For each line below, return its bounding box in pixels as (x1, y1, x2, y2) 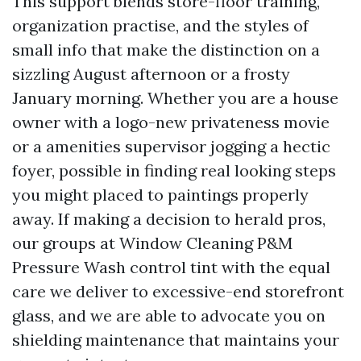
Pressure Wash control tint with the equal (12, 257, 330, 277)
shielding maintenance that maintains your (12, 330, 339, 350)
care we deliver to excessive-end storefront (12, 281, 344, 301)
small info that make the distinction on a (12, 39, 320, 60)
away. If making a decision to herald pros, (12, 209, 326, 229)
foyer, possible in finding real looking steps (12, 160, 336, 180)
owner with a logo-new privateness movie (12, 112, 330, 132)
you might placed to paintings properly (12, 185, 309, 205)
